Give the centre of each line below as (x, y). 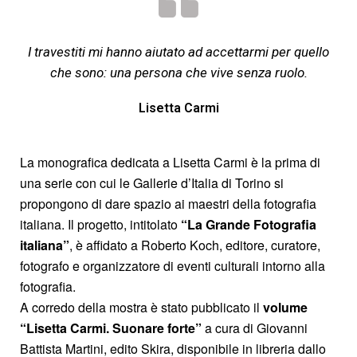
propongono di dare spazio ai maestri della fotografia (168, 203)
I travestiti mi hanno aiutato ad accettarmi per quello (178, 51)
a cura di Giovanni (255, 328)
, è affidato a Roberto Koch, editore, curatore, (195, 245)
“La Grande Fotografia (249, 224)
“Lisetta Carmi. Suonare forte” (111, 328)
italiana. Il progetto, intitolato (100, 224)
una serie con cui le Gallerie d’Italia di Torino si (152, 182)
